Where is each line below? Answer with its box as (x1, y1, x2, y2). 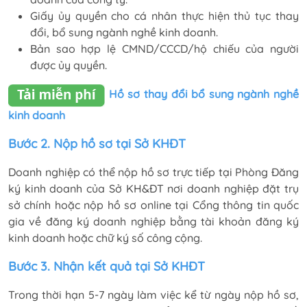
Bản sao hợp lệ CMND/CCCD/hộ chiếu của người (30, 41, 299, 56)
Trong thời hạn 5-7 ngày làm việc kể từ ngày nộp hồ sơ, (8, 287, 299, 302)
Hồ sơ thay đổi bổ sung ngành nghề (105, 87, 299, 101)
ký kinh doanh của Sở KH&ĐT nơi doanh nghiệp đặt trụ (8, 181, 299, 195)
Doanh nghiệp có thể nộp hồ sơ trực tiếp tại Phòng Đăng (8, 164, 299, 179)
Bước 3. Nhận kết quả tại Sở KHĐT (8, 258, 205, 274)
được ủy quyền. (30, 58, 107, 72)
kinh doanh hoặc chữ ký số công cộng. (8, 230, 202, 245)
